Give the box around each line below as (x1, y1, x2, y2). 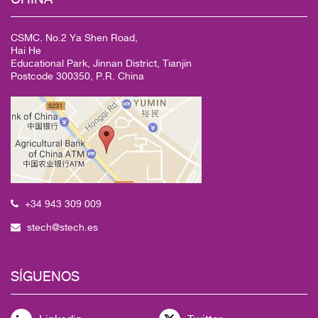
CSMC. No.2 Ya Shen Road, (11, 31, 138, 43)
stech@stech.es (27, 221, 98, 233)
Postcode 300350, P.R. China (11, 70, 144, 82)
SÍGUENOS (11, 268, 79, 284)
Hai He (11, 44, 41, 56)
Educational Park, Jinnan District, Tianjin (11, 57, 192, 69)
